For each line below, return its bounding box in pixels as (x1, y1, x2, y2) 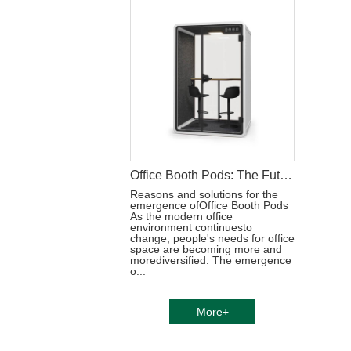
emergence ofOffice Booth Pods (130, 199, 288, 212)
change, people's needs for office (130, 232, 295, 244)
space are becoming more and (130, 243, 282, 255)
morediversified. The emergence (130, 254, 291, 266)
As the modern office (130, 210, 233, 223)
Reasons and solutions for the (130, 188, 278, 201)
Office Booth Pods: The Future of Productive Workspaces (280, 168, 292, 182)
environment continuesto (130, 221, 252, 233)
